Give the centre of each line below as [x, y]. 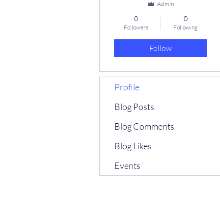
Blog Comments [144, 126]
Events [127, 165]
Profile [127, 87]
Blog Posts [134, 107]
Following [185, 27]
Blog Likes [133, 146]
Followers [136, 27]
